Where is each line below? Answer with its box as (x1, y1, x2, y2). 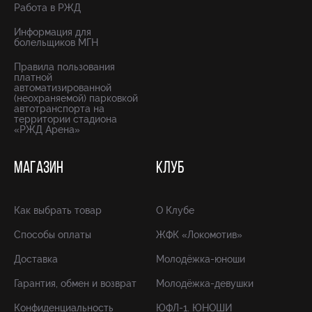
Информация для (14, 26, 91, 38)
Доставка (14, 253, 58, 265)
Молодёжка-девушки (156, 278, 253, 289)
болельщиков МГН (14, 37, 98, 48)
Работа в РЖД (14, 2, 81, 13)
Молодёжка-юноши (156, 253, 245, 265)
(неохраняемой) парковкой (14, 93, 138, 104)
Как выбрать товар (14, 205, 102, 216)
